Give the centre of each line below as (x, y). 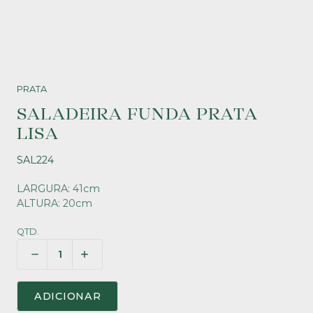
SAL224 (35, 160)
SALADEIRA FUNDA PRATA (138, 115)
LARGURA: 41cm (58, 189)
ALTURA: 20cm (54, 203)
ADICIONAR (68, 296)
